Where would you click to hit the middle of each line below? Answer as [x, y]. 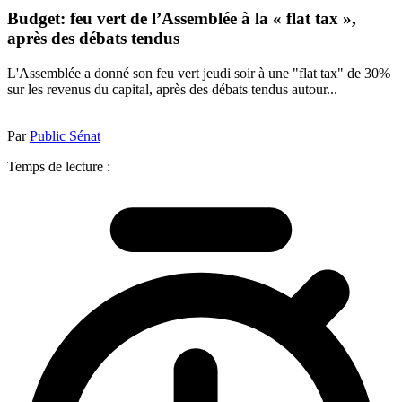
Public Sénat [65, 135]
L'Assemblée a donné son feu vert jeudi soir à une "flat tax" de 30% [199, 73]
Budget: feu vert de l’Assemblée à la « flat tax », [182, 19]
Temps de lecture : [59, 166]
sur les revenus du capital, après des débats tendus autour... [172, 89]
